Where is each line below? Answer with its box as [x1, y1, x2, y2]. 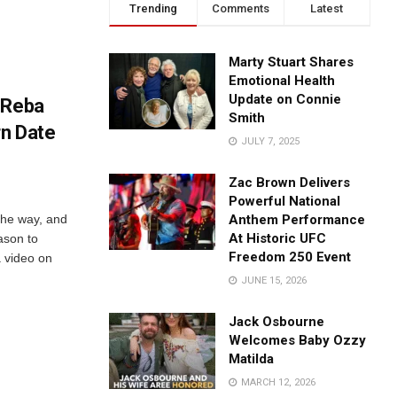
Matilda [229, 351, 275, 367]
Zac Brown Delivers [229, 175, 351, 191]
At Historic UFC [229, 230, 327, 246]
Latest [310, 2, 344, 15]
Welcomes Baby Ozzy [229, 332, 367, 348]
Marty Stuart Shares [229, 54, 354, 70]
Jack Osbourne [229, 314, 325, 330]
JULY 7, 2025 [238, 136, 300, 147]
